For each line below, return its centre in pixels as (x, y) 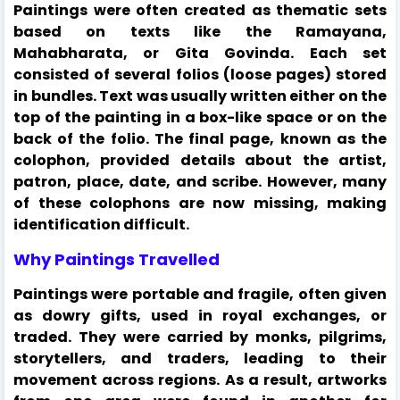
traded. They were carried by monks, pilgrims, (200, 337)
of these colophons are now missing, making (200, 203)
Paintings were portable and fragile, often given (200, 294)
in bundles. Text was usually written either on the (200, 96)
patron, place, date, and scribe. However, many (200, 181)
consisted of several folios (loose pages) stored (200, 74)
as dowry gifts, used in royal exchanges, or (200, 315)
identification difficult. (101, 224)
